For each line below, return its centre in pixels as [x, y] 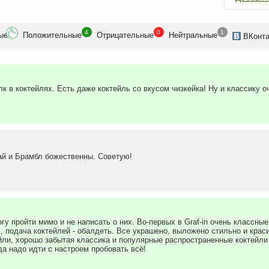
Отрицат [111, 35]
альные [204, 35]
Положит [38, 35]
